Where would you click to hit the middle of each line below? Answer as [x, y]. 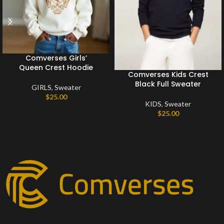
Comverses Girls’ [56, 58]
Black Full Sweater [168, 84]
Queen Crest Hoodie [56, 67]
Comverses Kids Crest [168, 75]
